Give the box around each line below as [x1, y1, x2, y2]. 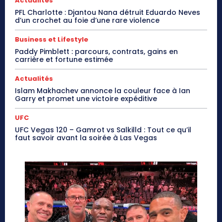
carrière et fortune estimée [15, 55, 113, 65]
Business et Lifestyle [15, 35, 88, 45]
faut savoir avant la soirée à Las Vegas [15, 133, 157, 143]
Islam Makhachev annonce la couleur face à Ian [15, 86, 190, 96]
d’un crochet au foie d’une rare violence [15, 15, 160, 26]
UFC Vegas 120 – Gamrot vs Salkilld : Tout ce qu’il [15, 125, 191, 135]
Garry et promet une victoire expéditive [15, 94, 157, 104]
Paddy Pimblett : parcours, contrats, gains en [15, 47, 178, 57]
